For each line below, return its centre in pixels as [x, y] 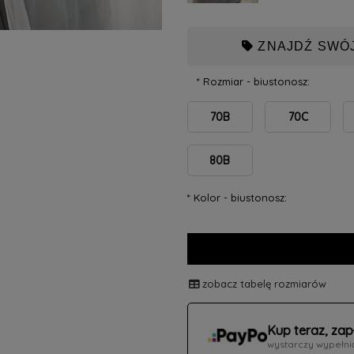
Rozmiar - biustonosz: [254, 82]
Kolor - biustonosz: [238, 197]
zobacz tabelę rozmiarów [264, 283]
